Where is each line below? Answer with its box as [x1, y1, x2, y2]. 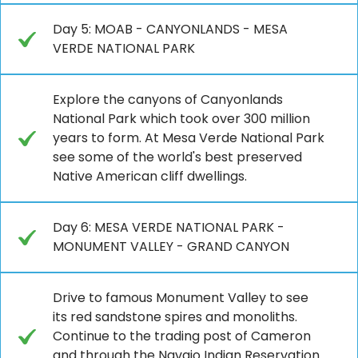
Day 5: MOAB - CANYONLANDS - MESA [53, 19, 288, 38]
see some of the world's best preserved [53, 147, 302, 166]
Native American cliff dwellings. [53, 166, 247, 185]
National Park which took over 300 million [53, 109, 310, 128]
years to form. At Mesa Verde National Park [53, 128, 324, 147]
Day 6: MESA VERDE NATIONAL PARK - [53, 217, 284, 237]
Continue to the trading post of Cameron [53, 326, 311, 345]
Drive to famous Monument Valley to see [53, 288, 308, 307]
